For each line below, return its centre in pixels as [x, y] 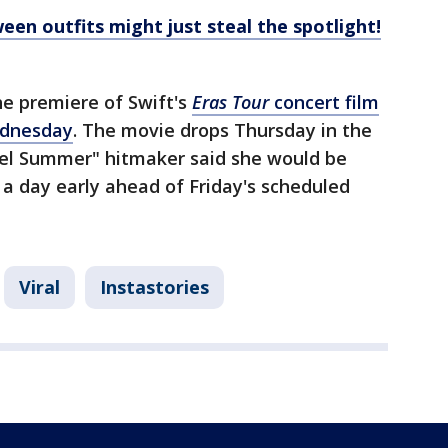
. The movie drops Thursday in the [222, 130]
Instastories [154, 287]
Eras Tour [230, 102]
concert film [324, 102]
